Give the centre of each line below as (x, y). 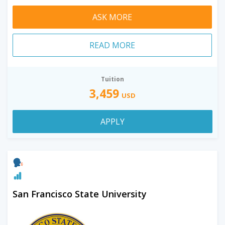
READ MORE (112, 45)
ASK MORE (112, 17)
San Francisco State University (80, 194)
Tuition (113, 79)
